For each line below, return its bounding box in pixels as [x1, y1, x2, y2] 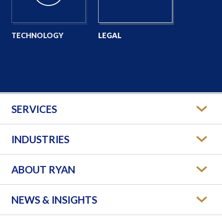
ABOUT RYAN [11, 163, 75, 175]
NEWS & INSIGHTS [11, 193, 97, 206]
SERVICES [11, 103, 57, 115]
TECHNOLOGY [11, 31, 63, 40]
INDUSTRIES [11, 133, 69, 145]
